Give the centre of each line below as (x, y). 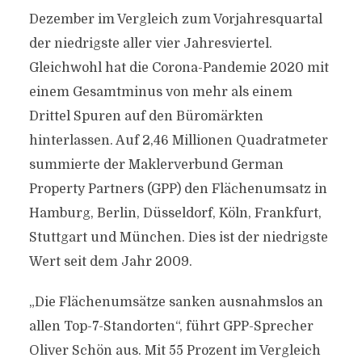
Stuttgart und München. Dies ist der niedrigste (178, 238)
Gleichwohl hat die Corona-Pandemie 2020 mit (179, 68)
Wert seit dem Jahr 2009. (110, 262)
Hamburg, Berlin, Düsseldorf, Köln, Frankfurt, (175, 213)
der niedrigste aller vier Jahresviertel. (150, 44)
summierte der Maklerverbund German (156, 165)
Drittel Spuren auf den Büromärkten (146, 116)
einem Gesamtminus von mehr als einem (160, 92)
